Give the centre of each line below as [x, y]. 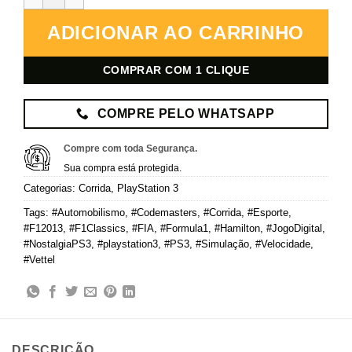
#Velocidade [283, 244]
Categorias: [51, 188]
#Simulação [222, 244]
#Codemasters [164, 212]
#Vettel [39, 259]
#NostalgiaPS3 [57, 244]
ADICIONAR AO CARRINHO [176, 33]
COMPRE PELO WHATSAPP [186, 113]
